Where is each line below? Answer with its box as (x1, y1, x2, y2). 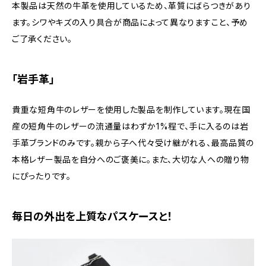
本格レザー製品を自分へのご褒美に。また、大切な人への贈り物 (12, 154, 249, 165)
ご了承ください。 (12, 34, 72, 45)
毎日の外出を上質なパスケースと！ (12, 210, 173, 223)
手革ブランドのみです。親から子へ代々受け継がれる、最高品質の (12, 138, 255, 148)
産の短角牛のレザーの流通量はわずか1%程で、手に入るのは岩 (12, 121, 249, 132)
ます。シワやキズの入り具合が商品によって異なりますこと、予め (12, 17, 248, 28)
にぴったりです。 (12, 171, 71, 182)
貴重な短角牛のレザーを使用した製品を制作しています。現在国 (12, 104, 251, 115)
